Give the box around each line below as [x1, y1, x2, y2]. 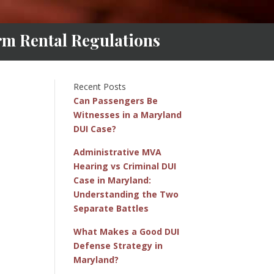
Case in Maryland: [73, 174, 152, 186]
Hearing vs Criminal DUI [73, 160, 177, 172]
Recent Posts [73, 80, 127, 92]
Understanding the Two [73, 188, 179, 200]
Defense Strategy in [73, 239, 163, 251]
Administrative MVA [73, 146, 162, 158]
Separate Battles [73, 202, 149, 214]
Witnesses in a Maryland [73, 108, 182, 120]
